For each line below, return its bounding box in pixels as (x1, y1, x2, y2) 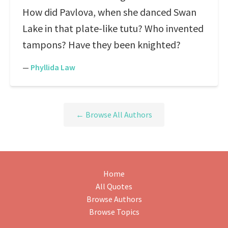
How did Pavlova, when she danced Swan (22, 6, 196, 18)
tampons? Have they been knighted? (22, 38, 181, 51)
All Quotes (96, 181, 132, 192)
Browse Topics (89, 207, 139, 217)
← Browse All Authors (76, 109, 152, 120)
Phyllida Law (31, 62, 75, 72)
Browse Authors (86, 194, 142, 205)
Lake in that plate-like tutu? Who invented (22, 22, 204, 35)
